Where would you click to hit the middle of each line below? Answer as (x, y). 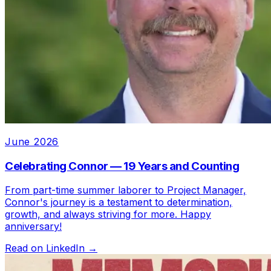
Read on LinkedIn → (51, 248)
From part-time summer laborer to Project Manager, (126, 190)
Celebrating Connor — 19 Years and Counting (122, 166)
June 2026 (32, 141)
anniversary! (33, 227)
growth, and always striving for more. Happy (108, 214)
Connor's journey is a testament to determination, (119, 202)
